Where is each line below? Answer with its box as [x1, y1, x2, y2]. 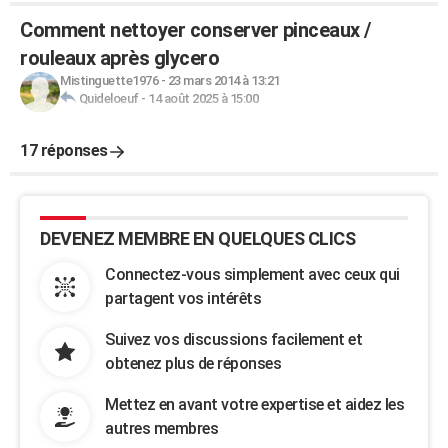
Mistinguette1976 [60, 73, 158, 88]
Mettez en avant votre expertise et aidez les [105, 395, 404, 414]
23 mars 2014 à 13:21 [167, 73, 280, 88]
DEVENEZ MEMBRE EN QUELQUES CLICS [40, 228, 355, 249]
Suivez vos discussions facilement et [105, 330, 362, 349]
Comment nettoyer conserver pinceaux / [20, 18, 371, 42]
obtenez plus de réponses [105, 354, 281, 373]
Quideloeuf [78, 91, 139, 106]
